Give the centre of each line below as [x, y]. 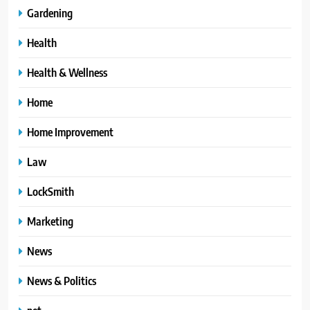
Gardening [50, 12]
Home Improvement [70, 131]
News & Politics [62, 280]
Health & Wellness [67, 72]
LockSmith [51, 191]
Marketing [50, 221]
